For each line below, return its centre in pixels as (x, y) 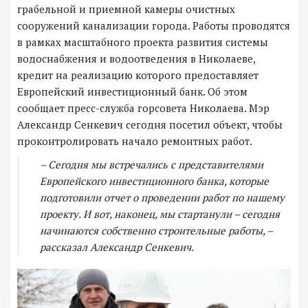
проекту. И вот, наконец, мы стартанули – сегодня (160, 214)
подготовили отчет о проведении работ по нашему (162, 198)
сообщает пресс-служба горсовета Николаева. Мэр (143, 108)
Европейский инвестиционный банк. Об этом (132, 92)
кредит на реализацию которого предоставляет (138, 75)
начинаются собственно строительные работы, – (156, 231)
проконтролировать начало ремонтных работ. (135, 141)
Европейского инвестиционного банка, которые (154, 181)
